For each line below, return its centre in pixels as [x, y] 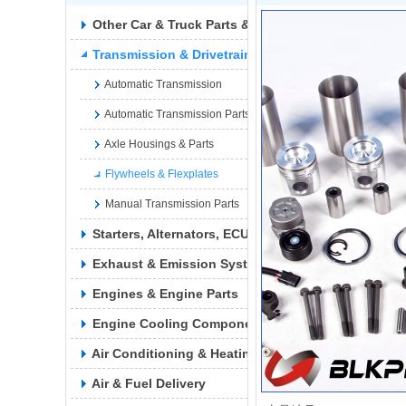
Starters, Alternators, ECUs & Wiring [203, 234]
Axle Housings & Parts [159, 144]
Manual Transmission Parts [172, 204]
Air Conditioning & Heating [175, 353]
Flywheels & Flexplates [162, 174]
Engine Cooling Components [182, 324]
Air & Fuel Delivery [149, 383]
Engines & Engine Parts [165, 294]
